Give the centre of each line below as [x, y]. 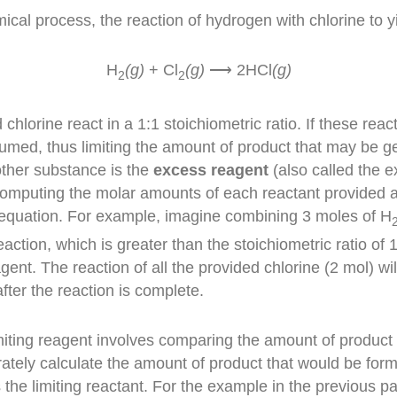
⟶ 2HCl [238, 70]
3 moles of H [347, 217]
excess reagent [211, 171]
